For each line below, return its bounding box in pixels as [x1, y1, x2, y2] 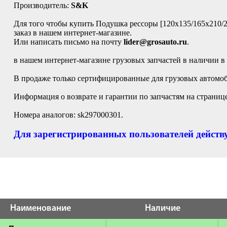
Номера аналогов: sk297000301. [14, 110, 123, 119]
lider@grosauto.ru [124, 37, 187, 46]
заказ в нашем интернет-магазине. [14, 28, 132, 37]
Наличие [144, 204, 180, 213]
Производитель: [14, 1, 71, 10]
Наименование [10, 204, 71, 213]
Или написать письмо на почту [14, 37, 124, 46]
